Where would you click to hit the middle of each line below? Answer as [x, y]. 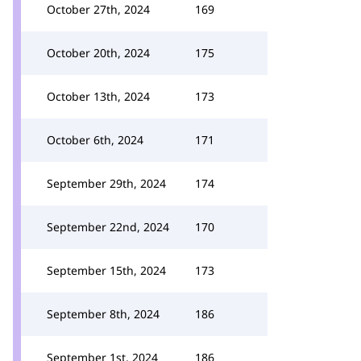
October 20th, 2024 [98, 53]
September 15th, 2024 [106, 270]
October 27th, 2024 [98, 9]
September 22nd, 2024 [108, 227]
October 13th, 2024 [98, 96]
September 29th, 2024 [106, 183]
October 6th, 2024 [95, 140]
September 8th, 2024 [103, 314]
